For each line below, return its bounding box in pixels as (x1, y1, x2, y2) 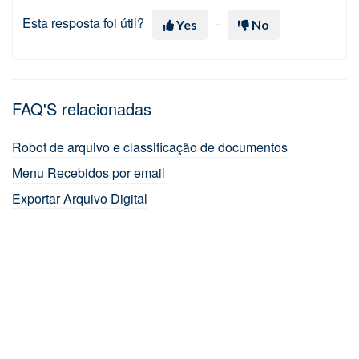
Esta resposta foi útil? (22, 13, 144, 32)
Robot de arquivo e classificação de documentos (12, 137, 288, 156)
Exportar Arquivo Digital (12, 188, 147, 208)
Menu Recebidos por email (12, 163, 165, 182)
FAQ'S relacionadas (12, 96, 151, 120)
